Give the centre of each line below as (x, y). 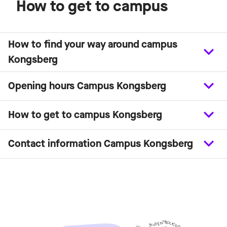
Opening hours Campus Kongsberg (87, 86)
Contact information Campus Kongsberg (101, 144)
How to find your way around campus (93, 45)
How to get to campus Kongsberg (85, 115)
